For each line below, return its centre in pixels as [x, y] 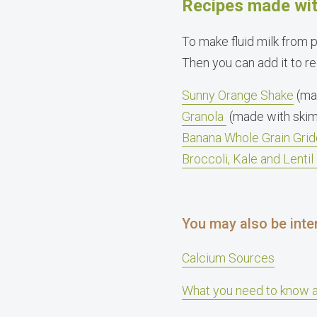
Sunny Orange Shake [238, 95]
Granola [204, 116]
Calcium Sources [228, 258]
